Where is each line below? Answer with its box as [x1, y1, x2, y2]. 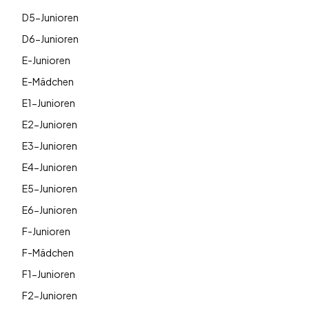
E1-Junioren [22, 96, 75, 109]
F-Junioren [22, 224, 70, 237]
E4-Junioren [22, 160, 77, 173]
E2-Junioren [22, 117, 77, 130]
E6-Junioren [22, 203, 77, 216]
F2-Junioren [22, 288, 77, 301]
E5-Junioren [22, 181, 77, 195]
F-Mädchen [22, 246, 74, 259]
